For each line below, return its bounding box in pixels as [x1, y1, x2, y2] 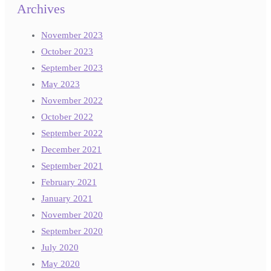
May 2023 [41, 79, 80, 89]
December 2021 [41, 144, 102, 154]
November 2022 [41, 95, 103, 105]
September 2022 [41, 128, 103, 138]
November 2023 [41, 30, 103, 40]
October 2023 [41, 46, 93, 56]
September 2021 [41, 160, 103, 171]
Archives [17, 2, 65, 17]
